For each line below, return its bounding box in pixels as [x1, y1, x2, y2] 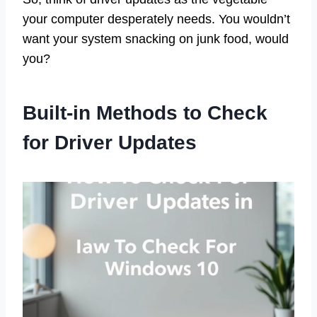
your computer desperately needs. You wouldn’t [23, 12, 290, 27]
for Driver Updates [23, 132, 197, 154]
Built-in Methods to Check [23, 102, 267, 125]
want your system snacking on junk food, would [23, 32, 289, 47]
